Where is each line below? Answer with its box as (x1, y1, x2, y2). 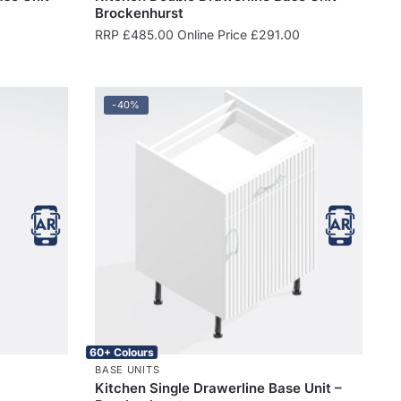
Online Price (174, 26, 252, 42)
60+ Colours (90, 345, 155, 359)
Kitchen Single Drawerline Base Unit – (95, 379, 343, 397)
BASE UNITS (95, 363, 160, 376)
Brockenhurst (95, 4, 184, 21)
